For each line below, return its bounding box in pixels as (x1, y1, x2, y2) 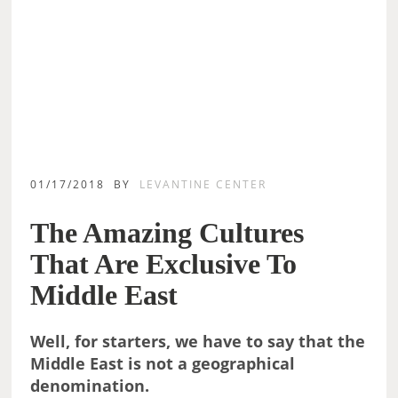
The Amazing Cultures (30, 217, 305, 250)
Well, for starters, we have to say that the (30, 330, 366, 353)
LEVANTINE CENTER (139, 177, 267, 193)
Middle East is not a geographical (30, 353, 296, 375)
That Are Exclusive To (30, 248, 298, 281)
